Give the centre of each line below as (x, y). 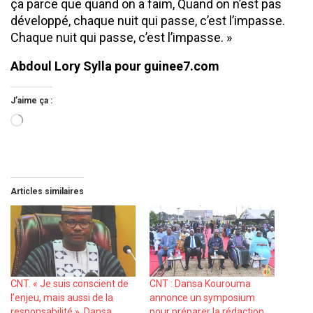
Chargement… (50, 121)
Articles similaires (47, 191)
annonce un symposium (202, 297)
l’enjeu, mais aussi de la (62, 297)
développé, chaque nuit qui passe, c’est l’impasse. (148, 20)
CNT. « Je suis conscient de (70, 283)
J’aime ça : (31, 100)
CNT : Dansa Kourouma (200, 283)
